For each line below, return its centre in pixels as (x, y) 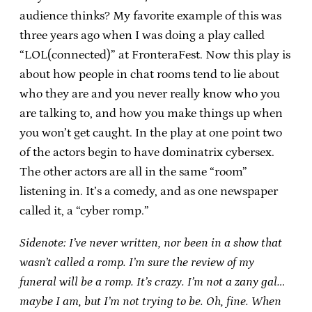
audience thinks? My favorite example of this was (150, 16)
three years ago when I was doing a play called (142, 35)
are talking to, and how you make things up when (151, 113)
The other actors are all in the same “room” (133, 172)
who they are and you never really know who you (150, 94)
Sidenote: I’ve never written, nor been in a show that (151, 243)
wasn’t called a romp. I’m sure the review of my (137, 262)
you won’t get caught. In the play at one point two (151, 133)
